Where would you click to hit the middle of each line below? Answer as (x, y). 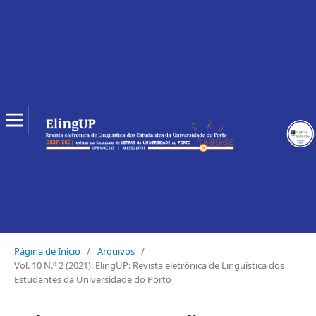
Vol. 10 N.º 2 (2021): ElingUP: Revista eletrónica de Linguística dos (149, 265)
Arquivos (116, 251)
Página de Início (47, 251)
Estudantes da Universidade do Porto (92, 279)
